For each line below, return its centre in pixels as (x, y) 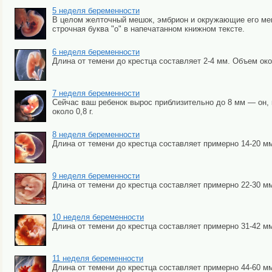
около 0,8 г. (73, 112)
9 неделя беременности (96, 176)
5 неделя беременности (96, 11)
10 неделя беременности (98, 217)
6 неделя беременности (96, 52)
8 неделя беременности (96, 135)
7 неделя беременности (96, 93)
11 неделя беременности (98, 259)
